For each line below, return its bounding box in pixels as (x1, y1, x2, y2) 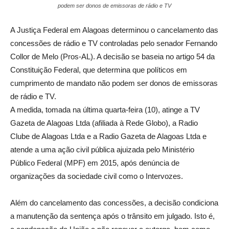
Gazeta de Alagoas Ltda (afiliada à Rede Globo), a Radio (10, 119, 198, 128)
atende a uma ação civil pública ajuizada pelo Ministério (10, 145, 194, 154)
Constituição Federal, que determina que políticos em (10, 65, 187, 75)
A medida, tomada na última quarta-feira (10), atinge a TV (10, 105, 200, 114)
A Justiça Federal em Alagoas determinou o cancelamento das (10, 26, 218, 35)
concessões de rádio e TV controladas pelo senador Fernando (10, 39, 217, 48)
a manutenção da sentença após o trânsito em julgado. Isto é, (10, 212, 215, 221)
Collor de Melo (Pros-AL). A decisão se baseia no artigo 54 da (10, 52, 215, 61)
